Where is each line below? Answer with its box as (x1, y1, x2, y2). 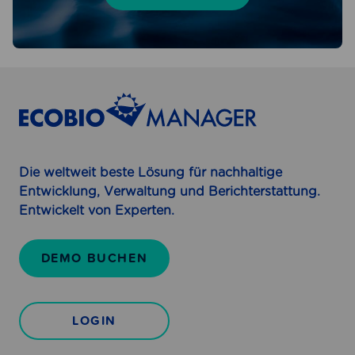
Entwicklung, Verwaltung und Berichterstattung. (19, 183, 320, 199)
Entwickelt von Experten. (19, 202, 174, 218)
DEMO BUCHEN (40, 248, 148, 267)
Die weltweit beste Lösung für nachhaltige (19, 164, 282, 180)
